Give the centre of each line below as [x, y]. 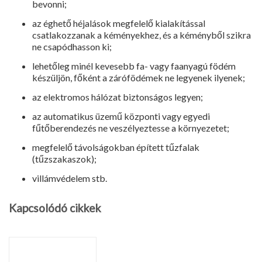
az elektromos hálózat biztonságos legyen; [118, 97]
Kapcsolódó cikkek [55, 208]
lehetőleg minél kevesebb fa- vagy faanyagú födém [134, 66]
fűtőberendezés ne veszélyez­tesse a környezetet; [131, 128]
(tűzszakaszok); [64, 159]
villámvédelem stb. [70, 178]
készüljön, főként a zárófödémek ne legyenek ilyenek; [139, 77]
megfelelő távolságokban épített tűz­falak [116, 147]
